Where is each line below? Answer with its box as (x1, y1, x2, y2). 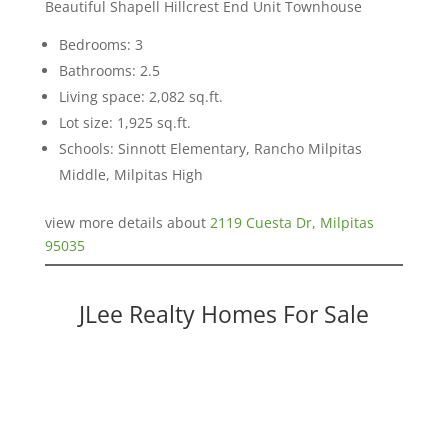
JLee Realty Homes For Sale (78, 297, 369, 330)
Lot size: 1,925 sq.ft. (58, 112, 191, 132)
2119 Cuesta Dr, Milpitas (209, 212, 374, 232)
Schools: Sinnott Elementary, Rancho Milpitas (58, 138, 362, 158)
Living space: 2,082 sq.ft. (58, 86, 223, 106)
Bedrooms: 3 (58, 34, 143, 54)
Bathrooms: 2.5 (58, 60, 160, 80)
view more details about (44, 212, 210, 232)
